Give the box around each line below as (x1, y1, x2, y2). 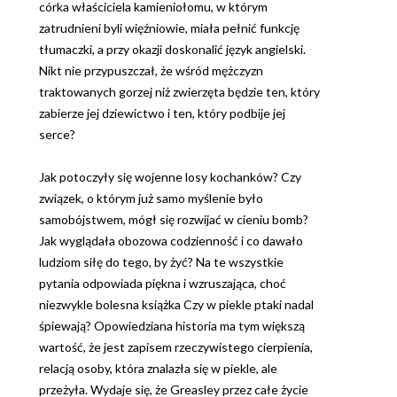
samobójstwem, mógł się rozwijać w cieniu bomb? (39, 212, 308, 228)
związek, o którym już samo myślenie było (39, 191, 263, 206)
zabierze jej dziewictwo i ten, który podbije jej (39, 105, 285, 121)
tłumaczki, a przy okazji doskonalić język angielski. (39, 42, 306, 58)
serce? (39, 127, 75, 143)
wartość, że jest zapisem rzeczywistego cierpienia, (39, 339, 313, 355)
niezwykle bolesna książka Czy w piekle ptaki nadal (39, 297, 314, 313)
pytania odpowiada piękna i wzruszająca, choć (39, 276, 286, 292)
